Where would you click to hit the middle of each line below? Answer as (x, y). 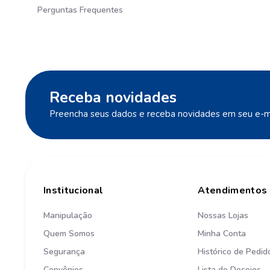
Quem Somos (69, 234)
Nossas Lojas (223, 216)
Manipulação (68, 216)
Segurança (64, 252)
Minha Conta (222, 234)
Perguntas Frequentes (80, 10)
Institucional (74, 191)
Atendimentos (233, 191)
